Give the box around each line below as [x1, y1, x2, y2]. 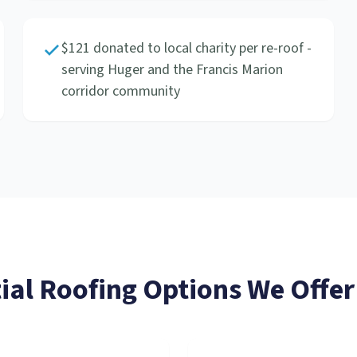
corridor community [61, 81, 181, 101]
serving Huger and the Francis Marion [61, 60, 284, 80]
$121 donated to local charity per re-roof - [61, 38, 312, 58]
